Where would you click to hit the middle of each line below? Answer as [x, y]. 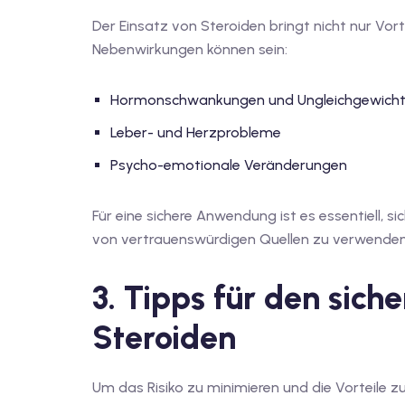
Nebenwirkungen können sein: [190, 49]
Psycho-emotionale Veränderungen [229, 165]
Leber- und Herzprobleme [196, 132]
